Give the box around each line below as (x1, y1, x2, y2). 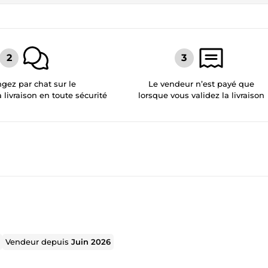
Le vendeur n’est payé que (148, 78, 255, 89)
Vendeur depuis (5, 236, 72, 246)
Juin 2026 (71, 236, 111, 246)
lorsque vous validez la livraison (138, 90, 265, 100)
